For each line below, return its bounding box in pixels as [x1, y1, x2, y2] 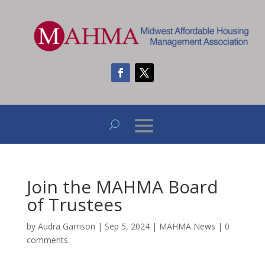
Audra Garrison [37, 221, 95, 232]
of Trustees [26, 192, 122, 217]
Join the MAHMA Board [26, 174, 218, 199]
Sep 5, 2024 [104, 221, 150, 232]
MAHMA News [159, 221, 215, 232]
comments [26, 234, 68, 246]
